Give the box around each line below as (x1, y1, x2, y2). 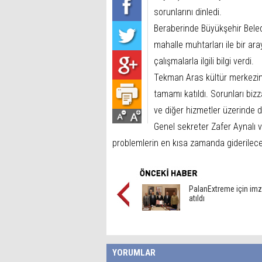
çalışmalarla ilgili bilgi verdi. (154, 56, 254, 67)
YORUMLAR (112, 247, 156, 258)
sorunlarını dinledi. (154, 6, 222, 18)
